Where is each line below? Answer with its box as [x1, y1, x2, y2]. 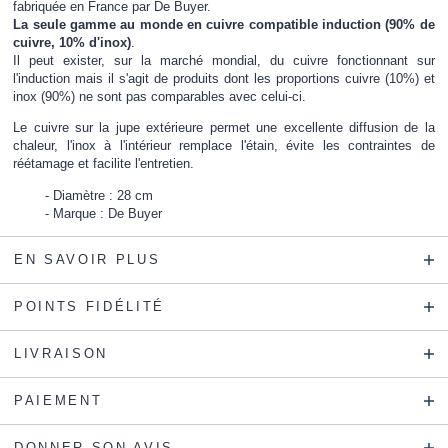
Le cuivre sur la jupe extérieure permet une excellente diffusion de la [13, 120, 435, 136]
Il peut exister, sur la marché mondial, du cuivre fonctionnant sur [13, 52, 435, 68]
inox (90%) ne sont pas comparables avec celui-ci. [13, 88, 307, 104]
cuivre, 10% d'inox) [13, 34, 132, 50]
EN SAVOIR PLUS [14, 251, 161, 267]
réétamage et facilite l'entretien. [13, 156, 195, 172]
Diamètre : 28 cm [53, 187, 154, 203]
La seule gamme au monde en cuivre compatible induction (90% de [13, 16, 435, 32]
